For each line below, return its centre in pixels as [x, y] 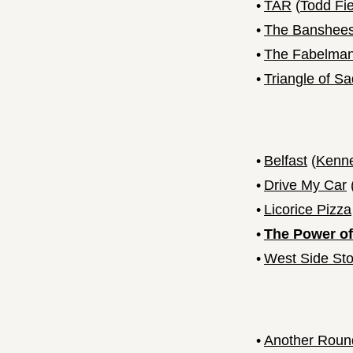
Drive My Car [305, 186]
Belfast [286, 161]
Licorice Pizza [308, 210]
